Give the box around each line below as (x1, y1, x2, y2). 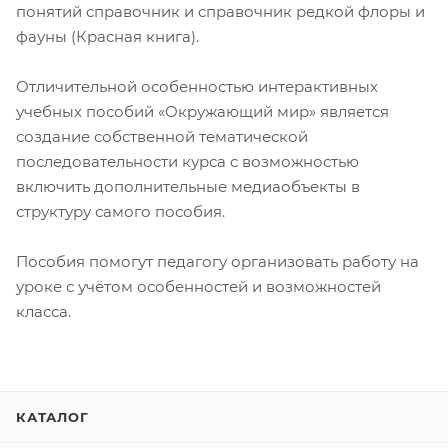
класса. (16, 301, 71, 321)
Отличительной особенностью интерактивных (16, 76, 378, 96)
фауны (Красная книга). (16, 26, 199, 46)
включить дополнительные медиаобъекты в (16, 176, 360, 196)
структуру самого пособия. (16, 201, 225, 221)
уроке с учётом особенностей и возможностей (16, 276, 381, 296)
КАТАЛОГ (16, 409, 89, 425)
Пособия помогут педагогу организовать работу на (16, 251, 419, 271)
